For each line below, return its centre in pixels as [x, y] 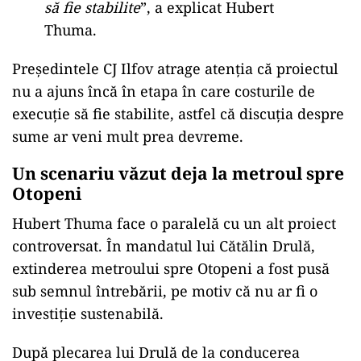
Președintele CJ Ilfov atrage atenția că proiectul [175, 68]
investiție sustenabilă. [88, 313]
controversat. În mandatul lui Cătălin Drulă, [164, 246]
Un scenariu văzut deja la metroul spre [178, 173]
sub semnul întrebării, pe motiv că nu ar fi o [165, 291]
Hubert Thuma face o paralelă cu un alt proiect [174, 223]
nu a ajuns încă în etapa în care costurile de [164, 91]
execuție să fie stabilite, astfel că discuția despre [178, 114]
